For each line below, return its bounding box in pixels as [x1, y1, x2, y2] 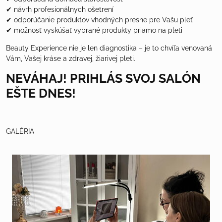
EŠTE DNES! [6, 86, 76, 101]
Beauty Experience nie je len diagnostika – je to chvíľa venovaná [6, 44, 212, 52]
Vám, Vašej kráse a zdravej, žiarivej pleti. [6, 54, 137, 62]
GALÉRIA [6, 127, 34, 135]
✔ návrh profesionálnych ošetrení [6, 5, 113, 13]
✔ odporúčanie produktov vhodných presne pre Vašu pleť [6, 15, 193, 24]
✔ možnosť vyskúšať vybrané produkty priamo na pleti [6, 26, 182, 34]
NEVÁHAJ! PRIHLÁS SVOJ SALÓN [6, 71, 201, 86]
